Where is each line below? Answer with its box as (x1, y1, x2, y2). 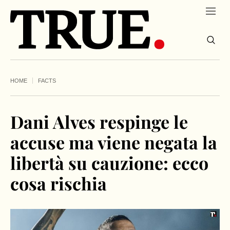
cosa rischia (10, 171, 107, 196)
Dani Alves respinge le (10, 110, 188, 134)
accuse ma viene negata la (10, 130, 217, 155)
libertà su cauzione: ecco (10, 151, 208, 175)
